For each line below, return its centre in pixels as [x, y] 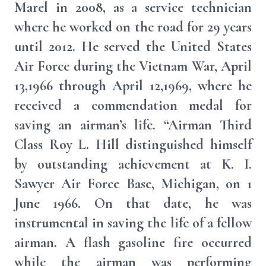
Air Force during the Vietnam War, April [133, 66]
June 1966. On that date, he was [133, 203]
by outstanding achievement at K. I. [133, 164]
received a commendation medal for [133, 105]
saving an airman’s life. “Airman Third [133, 125]
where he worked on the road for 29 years [133, 27]
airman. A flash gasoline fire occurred [133, 243]
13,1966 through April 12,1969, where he [133, 86]
